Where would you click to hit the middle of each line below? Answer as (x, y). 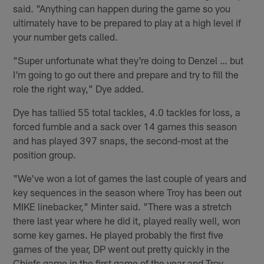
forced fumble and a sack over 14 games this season (125, 126)
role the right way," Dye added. (79, 89)
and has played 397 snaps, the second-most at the (121, 141)
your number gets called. (66, 37)
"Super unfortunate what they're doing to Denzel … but (128, 60)
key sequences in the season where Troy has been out (128, 192)
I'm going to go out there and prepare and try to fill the (126, 75)
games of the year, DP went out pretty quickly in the (122, 249)
